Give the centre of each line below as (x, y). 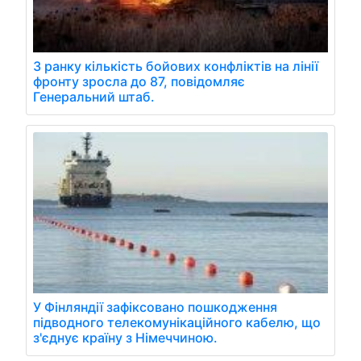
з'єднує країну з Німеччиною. (125, 337)
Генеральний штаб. (94, 96)
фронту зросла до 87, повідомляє (139, 81)
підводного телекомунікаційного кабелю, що (177, 322)
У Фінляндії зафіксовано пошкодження (155, 307)
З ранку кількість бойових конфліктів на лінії (176, 66)
